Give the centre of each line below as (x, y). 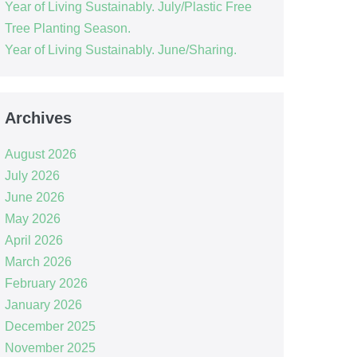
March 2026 (38, 261)
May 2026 (32, 218)
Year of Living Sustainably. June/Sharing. (120, 49)
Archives (38, 118)
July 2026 (32, 175)
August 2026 (40, 154)
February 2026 (46, 283)
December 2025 (50, 326)
